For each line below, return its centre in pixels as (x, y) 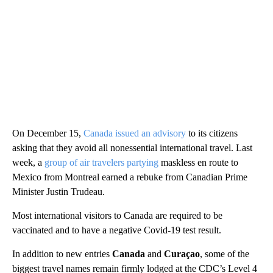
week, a (28, 162)
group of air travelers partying (101, 162)
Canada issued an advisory (135, 133)
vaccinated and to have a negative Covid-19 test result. (117, 230)
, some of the (225, 253)
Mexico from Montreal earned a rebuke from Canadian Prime (130, 177)
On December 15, (48, 133)
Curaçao (182, 253)
